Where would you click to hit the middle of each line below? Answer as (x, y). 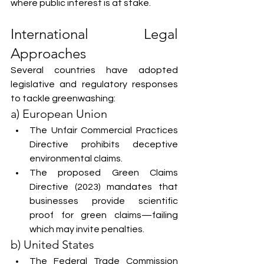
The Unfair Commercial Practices (104, 130)
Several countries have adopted (94, 70)
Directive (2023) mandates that (104, 187)
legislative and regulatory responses (94, 84)
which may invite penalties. (87, 229)
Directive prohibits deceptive (104, 144)
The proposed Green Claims (104, 173)
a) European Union (59, 114)
